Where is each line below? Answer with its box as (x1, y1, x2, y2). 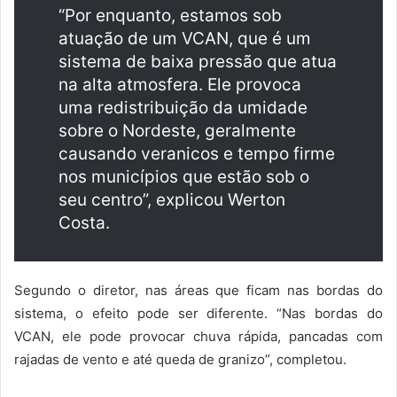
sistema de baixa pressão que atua (58, 51, 337, 73)
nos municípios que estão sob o (58, 167, 309, 188)
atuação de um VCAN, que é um (58, 28, 311, 50)
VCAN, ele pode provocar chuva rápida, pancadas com (14, 328, 383, 346)
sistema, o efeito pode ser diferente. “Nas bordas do (14, 305, 383, 323)
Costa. (58, 213, 110, 234)
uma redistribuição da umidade (58, 97, 307, 119)
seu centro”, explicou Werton (58, 190, 285, 211)
